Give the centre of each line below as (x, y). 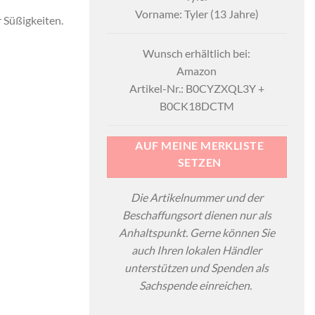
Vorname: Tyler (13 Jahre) (197, 14)
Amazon (197, 71)
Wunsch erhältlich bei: (197, 53)
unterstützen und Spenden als (197, 268)
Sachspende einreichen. (197, 285)
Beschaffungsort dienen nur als (197, 215)
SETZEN (199, 163)
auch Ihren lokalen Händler (197, 250)
